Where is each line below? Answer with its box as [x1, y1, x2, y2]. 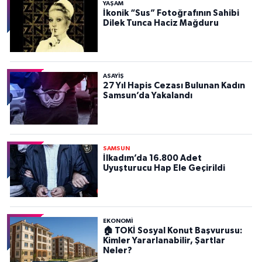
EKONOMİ [102, 218, 133, 225]
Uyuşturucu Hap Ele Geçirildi [102, 164, 225, 173]
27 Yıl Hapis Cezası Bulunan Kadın [102, 81, 245, 91]
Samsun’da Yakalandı [102, 91, 192, 101]
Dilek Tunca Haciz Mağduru [102, 19, 219, 28]
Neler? [102, 246, 132, 256]
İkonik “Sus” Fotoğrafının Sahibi [102, 9, 239, 18]
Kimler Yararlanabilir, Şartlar [102, 236, 225, 246]
